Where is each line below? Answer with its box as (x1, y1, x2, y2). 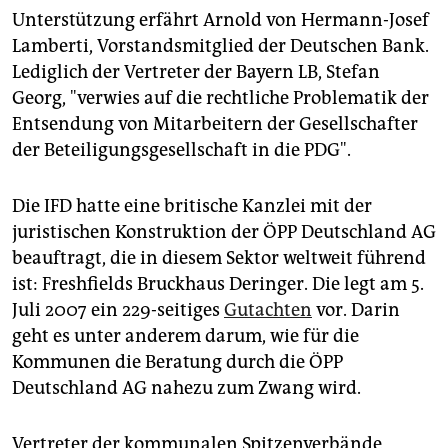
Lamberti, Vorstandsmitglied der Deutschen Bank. (12, 34, 429, 57)
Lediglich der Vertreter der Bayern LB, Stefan (12, 60, 380, 83)
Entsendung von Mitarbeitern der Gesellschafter (12, 112, 418, 135)
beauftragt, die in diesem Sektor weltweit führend (12, 246, 426, 269)
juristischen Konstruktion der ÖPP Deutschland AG (12, 220, 436, 243)
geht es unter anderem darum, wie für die (12, 324, 359, 347)
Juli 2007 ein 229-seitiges (12, 298, 224, 321)
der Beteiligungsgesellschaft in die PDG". (12, 138, 351, 161)
